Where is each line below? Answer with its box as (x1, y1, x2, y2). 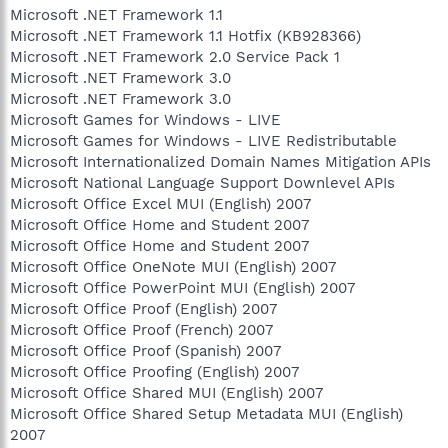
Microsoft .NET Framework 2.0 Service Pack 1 (10, 47, 340, 66)
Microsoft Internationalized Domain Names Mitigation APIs (10, 152, 431, 171)
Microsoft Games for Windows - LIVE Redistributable (10, 131, 397, 150)
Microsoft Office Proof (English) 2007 (10, 299, 277, 318)
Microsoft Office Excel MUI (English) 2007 (10, 194, 311, 213)
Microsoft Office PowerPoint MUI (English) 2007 (10, 278, 355, 297)
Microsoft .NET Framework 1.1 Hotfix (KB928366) (10, 26, 361, 45)
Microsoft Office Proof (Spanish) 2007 (10, 341, 281, 360)
